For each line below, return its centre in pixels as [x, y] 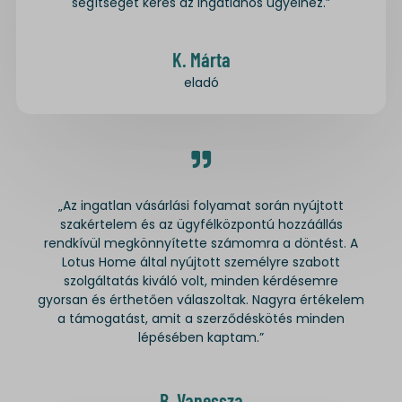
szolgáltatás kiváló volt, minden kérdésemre [201, 280]
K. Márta [201, 59]
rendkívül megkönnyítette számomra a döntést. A [201, 243]
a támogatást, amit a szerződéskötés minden [201, 318]
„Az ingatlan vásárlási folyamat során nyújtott [201, 205]
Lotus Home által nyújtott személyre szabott [201, 262]
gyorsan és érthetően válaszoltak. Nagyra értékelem [201, 299]
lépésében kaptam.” [201, 337]
